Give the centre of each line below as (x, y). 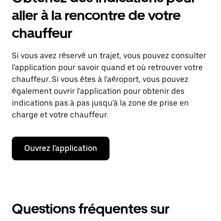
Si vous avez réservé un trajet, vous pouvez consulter (109, 55)
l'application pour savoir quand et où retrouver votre (107, 67)
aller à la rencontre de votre (96, 15)
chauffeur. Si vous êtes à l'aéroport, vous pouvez (100, 79)
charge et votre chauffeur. (60, 115)
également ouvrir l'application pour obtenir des (98, 91)
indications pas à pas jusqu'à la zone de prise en (100, 103)
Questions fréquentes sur (91, 209)
